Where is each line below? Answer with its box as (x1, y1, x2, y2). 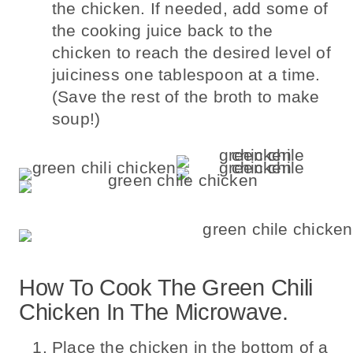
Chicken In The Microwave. (19, 299, 288, 325)
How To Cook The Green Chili (19, 275, 314, 301)
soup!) (52, 109, 101, 128)
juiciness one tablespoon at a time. (52, 65, 321, 84)
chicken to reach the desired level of (52, 43, 331, 61)
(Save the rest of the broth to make (52, 87, 320, 106)
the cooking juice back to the (52, 20, 273, 39)
